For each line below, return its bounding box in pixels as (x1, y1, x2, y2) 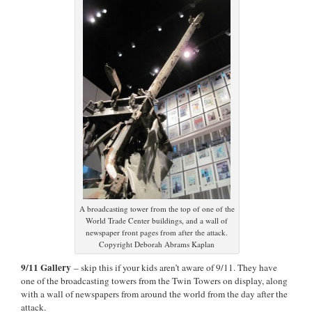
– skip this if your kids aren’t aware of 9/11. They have (71, 260, 277, 274)
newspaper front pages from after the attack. (86, 226, 228, 237)
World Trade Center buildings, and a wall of (86, 214, 228, 226)
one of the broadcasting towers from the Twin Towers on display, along (21, 274, 288, 287)
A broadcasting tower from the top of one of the (79, 203, 235, 214)
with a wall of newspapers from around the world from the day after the (21, 287, 288, 300)
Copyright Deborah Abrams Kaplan (99, 238, 214, 249)
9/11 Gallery (21, 260, 71, 274)
